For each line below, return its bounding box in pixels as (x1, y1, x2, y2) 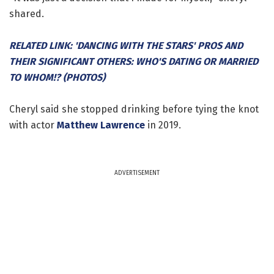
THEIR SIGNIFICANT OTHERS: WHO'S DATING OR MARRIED (9, 55, 258, 67)
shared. (9, 7, 44, 20)
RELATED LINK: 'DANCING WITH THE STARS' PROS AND (9, 39, 243, 51)
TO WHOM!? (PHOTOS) (9, 71, 105, 83)
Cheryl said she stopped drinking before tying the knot (9, 103, 259, 115)
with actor (9, 119, 57, 131)
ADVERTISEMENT (114, 169, 160, 177)
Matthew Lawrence (57, 119, 145, 131)
